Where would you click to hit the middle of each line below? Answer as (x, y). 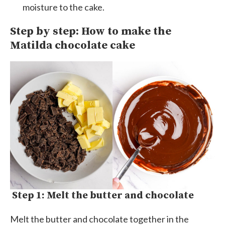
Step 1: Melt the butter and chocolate (102, 195)
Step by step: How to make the (91, 31)
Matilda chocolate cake (73, 45)
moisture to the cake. (64, 7)
